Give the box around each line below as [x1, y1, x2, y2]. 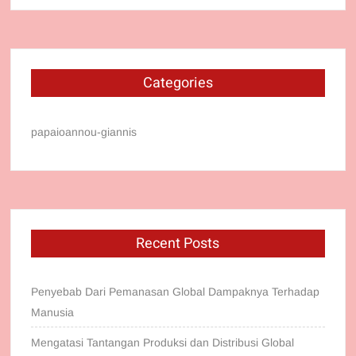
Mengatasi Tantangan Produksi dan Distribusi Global [31, 336, 295, 350]
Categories [142, 72, 213, 95]
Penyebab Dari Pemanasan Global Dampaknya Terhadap [31, 285, 320, 299]
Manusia [31, 306, 75, 319]
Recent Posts [136, 233, 220, 255]
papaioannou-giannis [31, 126, 137, 139]
